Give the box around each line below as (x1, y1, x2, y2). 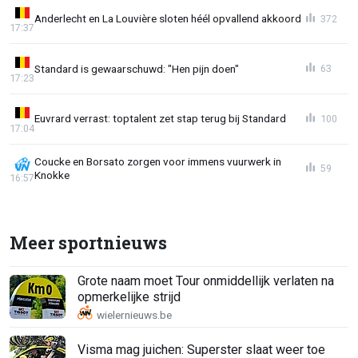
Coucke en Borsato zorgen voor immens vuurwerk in (34, 155, 281, 169)
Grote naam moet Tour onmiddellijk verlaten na (78, 272, 334, 288)
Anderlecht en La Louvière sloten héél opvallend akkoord (34, 12, 301, 26)
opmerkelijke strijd (78, 288, 181, 304)
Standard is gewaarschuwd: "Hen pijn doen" (34, 62, 239, 75)
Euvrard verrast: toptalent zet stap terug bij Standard (34, 112, 286, 125)
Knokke (34, 169, 70, 182)
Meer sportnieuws (10, 231, 167, 255)
